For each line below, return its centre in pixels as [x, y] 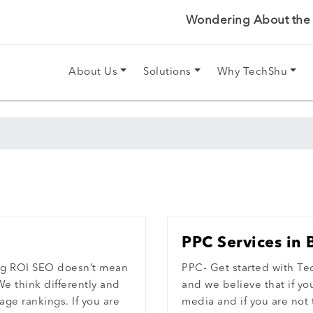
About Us [93, 72]
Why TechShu [252, 72]
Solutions [167, 72]
